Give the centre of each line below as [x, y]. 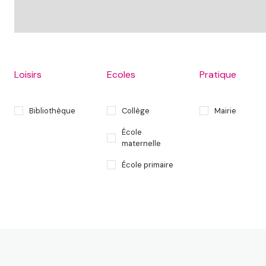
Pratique [218, 74]
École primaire [148, 165]
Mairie [225, 110]
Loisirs [28, 74]
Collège [136, 110]
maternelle [141, 144]
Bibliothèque [52, 110]
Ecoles [121, 74]
